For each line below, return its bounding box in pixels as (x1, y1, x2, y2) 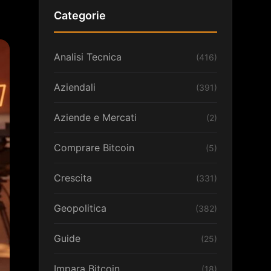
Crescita (54, 172, 92, 184)
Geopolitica (54, 202, 106, 214)
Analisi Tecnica (54, 51, 122, 63)
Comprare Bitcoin (54, 142, 134, 154)
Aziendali (54, 81, 96, 93)
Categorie (54, 9, 106, 22)
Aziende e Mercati (54, 111, 137, 123)
